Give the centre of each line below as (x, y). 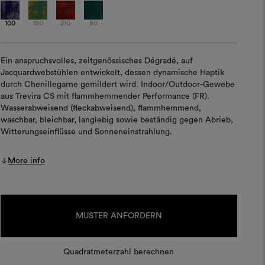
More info (26, 161)
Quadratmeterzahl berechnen (119, 252)
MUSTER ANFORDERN (119, 216)
